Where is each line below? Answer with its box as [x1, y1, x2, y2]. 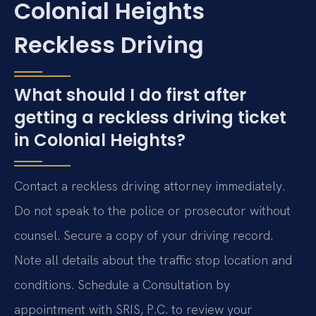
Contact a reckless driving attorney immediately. [14, 178, 285, 195]
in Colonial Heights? [14, 128, 186, 152]
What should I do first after [14, 83, 246, 107]
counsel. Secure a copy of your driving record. [14, 227, 273, 244]
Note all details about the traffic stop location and [14, 252, 292, 269]
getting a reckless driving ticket [14, 106, 286, 130]
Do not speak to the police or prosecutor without [14, 202, 291, 219]
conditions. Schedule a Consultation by [14, 276, 230, 293]
